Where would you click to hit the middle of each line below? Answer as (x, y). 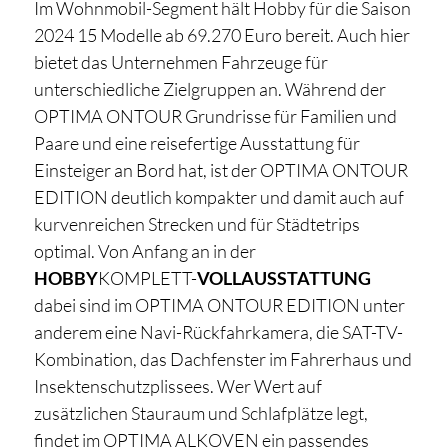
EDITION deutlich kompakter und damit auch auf (218, 197)
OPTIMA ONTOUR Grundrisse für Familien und (215, 116)
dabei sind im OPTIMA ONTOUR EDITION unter (219, 305)
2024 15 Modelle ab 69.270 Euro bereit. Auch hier (221, 35)
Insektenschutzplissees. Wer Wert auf (177, 386)
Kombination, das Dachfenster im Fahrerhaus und (222, 359)
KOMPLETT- (147, 278)
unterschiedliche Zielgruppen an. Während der (209, 89)
